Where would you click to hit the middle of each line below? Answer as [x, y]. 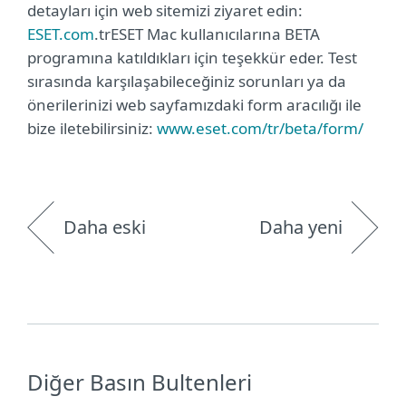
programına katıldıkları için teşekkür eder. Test [192, 58]
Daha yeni [301, 227]
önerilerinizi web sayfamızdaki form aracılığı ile [194, 105]
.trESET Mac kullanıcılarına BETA [207, 34]
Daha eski [105, 227]
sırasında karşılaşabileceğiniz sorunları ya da [187, 81]
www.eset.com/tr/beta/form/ [260, 128]
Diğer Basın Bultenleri [140, 382]
